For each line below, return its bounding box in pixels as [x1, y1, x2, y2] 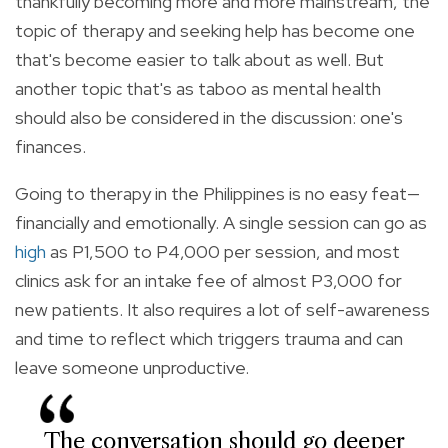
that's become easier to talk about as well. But [15, 47, 384, 71]
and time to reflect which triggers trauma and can [15, 326, 403, 350]
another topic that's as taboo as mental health [15, 76, 381, 100]
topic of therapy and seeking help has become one [15, 18, 415, 42]
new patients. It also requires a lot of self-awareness [15, 297, 430, 321]
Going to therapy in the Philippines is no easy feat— [15, 181, 420, 205]
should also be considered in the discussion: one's [15, 105, 403, 129]
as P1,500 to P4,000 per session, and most [46, 239, 400, 263]
